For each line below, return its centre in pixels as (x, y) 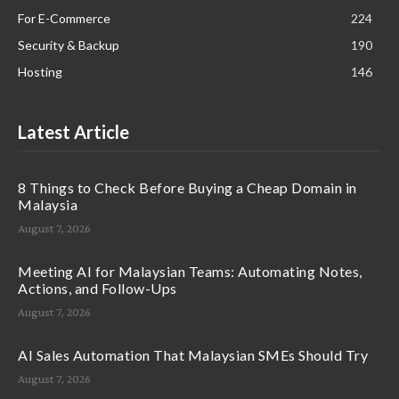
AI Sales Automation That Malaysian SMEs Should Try (193, 355)
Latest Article (73, 132)
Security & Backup (69, 45)
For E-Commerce (64, 19)
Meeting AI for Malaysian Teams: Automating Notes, (190, 272)
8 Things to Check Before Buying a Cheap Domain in (187, 188)
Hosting (40, 72)
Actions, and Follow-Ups (98, 289)
